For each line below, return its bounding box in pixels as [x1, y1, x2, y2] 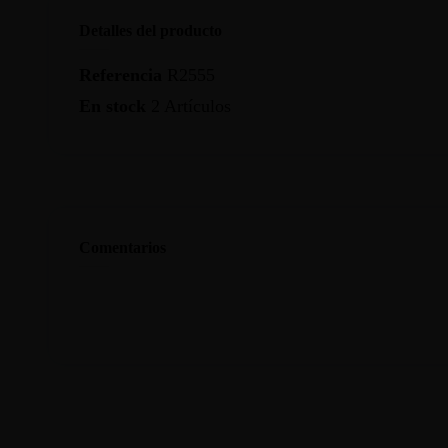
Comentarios [78, 238, 166, 256]
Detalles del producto [78, 22, 222, 40]
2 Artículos [150, 96, 231, 117]
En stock [78, 96, 146, 117]
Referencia [78, 65, 162, 86]
